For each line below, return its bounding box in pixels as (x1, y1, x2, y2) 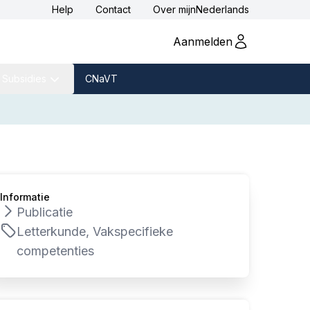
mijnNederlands (179, 3, 249, 15)
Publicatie (17, 205, 73, 219)
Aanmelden (173, 35, 232, 48)
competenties (17, 244, 94, 258)
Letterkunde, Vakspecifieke (17, 224, 173, 239)
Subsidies (2, 73, 46, 84)
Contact (95, 3, 131, 15)
